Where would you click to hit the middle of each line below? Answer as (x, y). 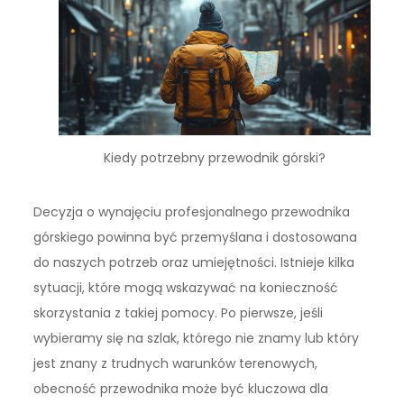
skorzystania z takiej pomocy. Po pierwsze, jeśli (179, 313)
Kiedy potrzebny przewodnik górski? (214, 157)
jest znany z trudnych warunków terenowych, (176, 364)
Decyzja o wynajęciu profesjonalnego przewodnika (192, 212)
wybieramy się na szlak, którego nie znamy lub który (197, 339)
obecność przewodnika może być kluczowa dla (181, 389)
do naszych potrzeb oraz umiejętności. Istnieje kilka (194, 263)
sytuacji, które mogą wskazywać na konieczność (186, 288)
